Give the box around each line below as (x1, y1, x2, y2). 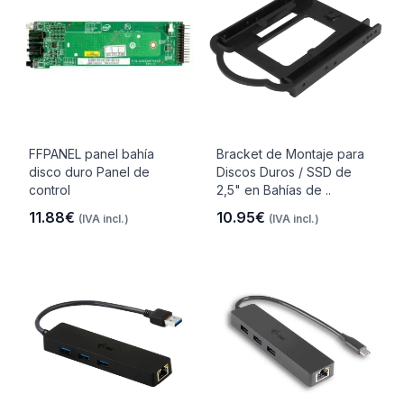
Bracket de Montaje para (216, 146, 364, 161)
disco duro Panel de (29, 164, 150, 179)
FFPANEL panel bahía (29, 146, 154, 161)
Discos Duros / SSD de (216, 164, 352, 179)
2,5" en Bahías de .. (216, 182, 331, 197)
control (29, 182, 70, 197)
